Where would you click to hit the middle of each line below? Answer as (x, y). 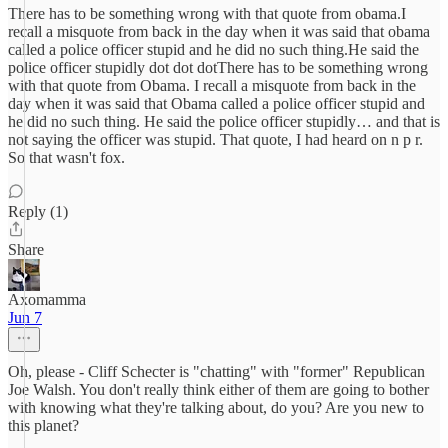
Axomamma (47, 299)
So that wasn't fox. (66, 157)
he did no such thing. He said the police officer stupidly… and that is (224, 121)
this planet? (43, 425)
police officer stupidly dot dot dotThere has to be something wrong (218, 67)
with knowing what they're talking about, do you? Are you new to (216, 407)
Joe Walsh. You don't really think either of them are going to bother (218, 389)
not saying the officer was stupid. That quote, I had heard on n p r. (215, 139)
